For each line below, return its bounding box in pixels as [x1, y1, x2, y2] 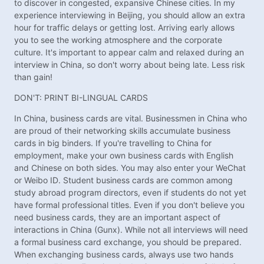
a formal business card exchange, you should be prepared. [14, 237, 242, 247]
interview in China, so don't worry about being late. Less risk [14, 60, 245, 70]
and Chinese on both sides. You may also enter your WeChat [14, 163, 246, 173]
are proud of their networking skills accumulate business [14, 126, 230, 136]
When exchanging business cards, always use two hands [14, 249, 233, 260]
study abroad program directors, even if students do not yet [14, 187, 246, 198]
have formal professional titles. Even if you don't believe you [14, 200, 245, 210]
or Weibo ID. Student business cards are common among [14, 175, 233, 186]
